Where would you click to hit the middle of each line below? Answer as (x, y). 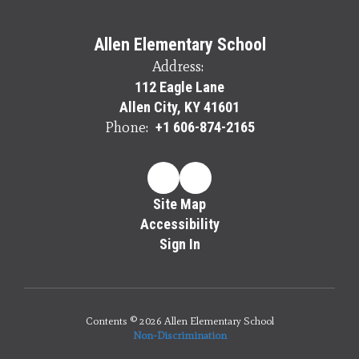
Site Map (179, 204)
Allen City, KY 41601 (179, 107)
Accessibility (179, 224)
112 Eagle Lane (179, 87)
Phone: (126, 127)
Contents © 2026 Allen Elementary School (179, 321)
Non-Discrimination (179, 335)
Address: (177, 66)
